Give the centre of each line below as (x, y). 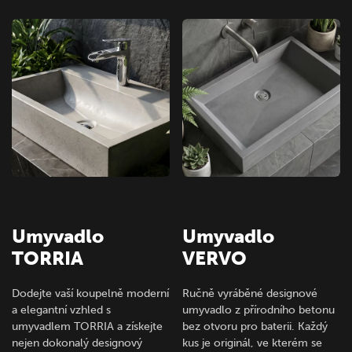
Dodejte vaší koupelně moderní (90, 294)
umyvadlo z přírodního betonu (259, 310)
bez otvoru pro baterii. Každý (255, 327)
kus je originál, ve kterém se (253, 343)
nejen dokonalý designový (77, 343)
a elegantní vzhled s (61, 310)
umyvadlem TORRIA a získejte (87, 327)
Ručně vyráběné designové (250, 294)
